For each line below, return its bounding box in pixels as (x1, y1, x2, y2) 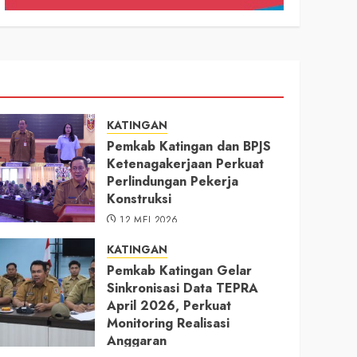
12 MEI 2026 (120, 212, 178, 227)
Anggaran (106, 331, 167, 350)
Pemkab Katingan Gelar (106, 261, 252, 280)
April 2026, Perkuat (106, 296, 231, 315)
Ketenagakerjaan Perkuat (106, 154, 264, 173)
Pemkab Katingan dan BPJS (106, 136, 271, 155)
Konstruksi (106, 189, 171, 208)
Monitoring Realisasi (106, 313, 229, 332)
